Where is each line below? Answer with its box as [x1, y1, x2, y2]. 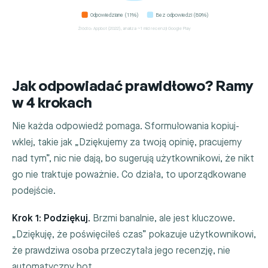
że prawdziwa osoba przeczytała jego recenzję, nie [12, 245, 230, 257]
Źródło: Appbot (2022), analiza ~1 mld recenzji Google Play [77, 26, 191, 32]
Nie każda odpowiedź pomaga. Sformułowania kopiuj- [12, 120, 239, 132]
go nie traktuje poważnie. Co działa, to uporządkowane [12, 169, 246, 181]
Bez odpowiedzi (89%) [156, 12, 209, 19]
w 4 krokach [12, 96, 92, 111]
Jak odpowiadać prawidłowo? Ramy [12, 80, 253, 95]
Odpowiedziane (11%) [90, 12, 139, 19]
